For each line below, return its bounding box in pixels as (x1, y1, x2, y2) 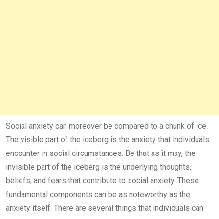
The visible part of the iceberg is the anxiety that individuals (6, 135, 209, 145)
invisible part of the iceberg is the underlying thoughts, (6, 162, 191, 172)
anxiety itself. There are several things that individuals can (6, 203, 203, 213)
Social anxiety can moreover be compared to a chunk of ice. (6, 121, 208, 131)
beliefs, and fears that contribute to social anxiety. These (6, 176, 199, 186)
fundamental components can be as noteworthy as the (6, 190, 190, 199)
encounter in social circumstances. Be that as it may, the (6, 149, 196, 158)
